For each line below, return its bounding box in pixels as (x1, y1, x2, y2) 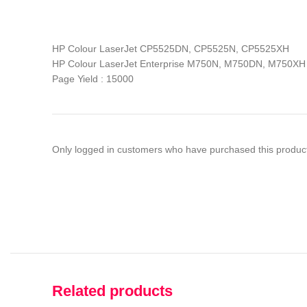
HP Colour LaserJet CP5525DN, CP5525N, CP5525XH (52, 43, 289, 54)
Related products (52, 282, 173, 299)
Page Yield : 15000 (52, 73, 134, 84)
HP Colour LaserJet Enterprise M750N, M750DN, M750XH (52, 58, 306, 69)
